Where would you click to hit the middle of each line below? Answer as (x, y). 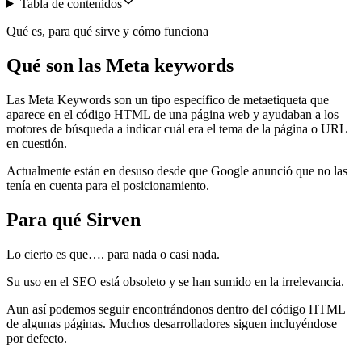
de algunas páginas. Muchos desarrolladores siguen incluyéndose (172, 323)
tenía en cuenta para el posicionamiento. (108, 185)
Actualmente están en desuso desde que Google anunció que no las (177, 170)
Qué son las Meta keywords (120, 65)
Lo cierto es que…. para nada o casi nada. (113, 254)
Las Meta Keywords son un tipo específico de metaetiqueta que (168, 99)
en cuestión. (37, 143)
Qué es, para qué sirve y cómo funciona (107, 31)
